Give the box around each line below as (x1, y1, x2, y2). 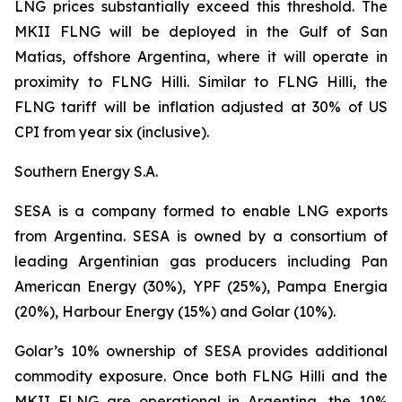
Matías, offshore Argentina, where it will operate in (14, 48, 388, 66)
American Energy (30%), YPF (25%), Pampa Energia (14, 277, 388, 295)
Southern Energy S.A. (14, 162, 158, 180)
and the (325, 367, 389, 385)
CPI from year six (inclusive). (14, 123, 209, 141)
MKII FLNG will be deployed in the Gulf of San (14, 22, 388, 40)
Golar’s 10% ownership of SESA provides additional (14, 342, 388, 360)
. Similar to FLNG (186, 73, 328, 91)
